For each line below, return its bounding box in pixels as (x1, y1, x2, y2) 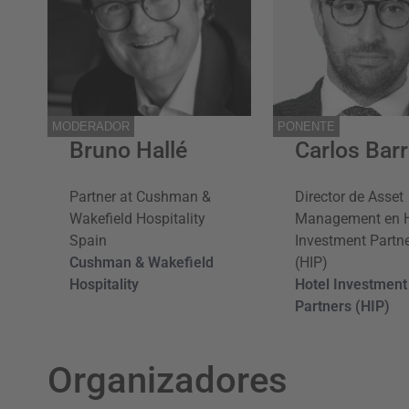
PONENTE (277, 119, 335, 133)
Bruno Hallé (69, 136, 187, 163)
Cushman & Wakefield (69, 253, 214, 271)
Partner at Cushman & (69, 187, 211, 205)
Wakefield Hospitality (69, 209, 205, 227)
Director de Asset (294, 187, 404, 205)
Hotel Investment (294, 275, 407, 293)
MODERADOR (52, 119, 130, 133)
